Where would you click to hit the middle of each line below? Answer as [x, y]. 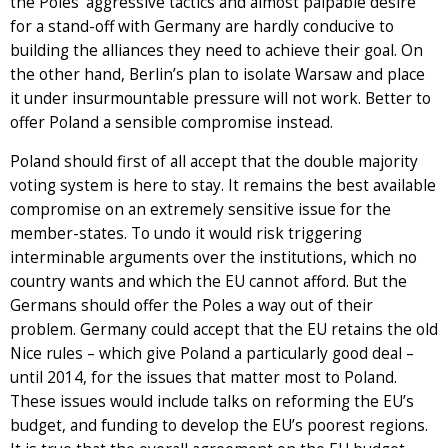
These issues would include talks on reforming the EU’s [212, 402]
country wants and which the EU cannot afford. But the [208, 282]
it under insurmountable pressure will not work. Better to [220, 99]
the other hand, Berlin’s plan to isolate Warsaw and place [217, 75]
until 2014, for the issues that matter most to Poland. [203, 378]
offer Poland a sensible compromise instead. [171, 123]
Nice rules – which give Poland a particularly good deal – [212, 354]
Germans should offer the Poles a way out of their [191, 306]
